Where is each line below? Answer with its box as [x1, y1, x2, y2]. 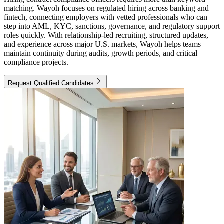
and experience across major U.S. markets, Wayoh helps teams [4, 40, 201, 49]
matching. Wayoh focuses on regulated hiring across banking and [4, 4, 209, 13]
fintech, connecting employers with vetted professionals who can [4, 13, 207, 22]
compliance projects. [4, 58, 68, 67]
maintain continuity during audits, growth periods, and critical [4, 49, 197, 58]
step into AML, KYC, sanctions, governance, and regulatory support [4, 22, 220, 31]
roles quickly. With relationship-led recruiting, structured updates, [4, 31, 208, 40]
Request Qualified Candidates [8, 79, 94, 87]
